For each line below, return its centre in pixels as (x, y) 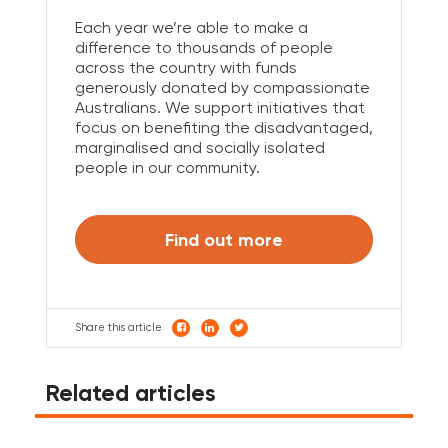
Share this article (118, 328)
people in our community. (167, 168)
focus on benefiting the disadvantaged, (223, 128)
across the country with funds (185, 68)
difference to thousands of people (203, 48)
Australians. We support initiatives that (219, 108)
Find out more (224, 239)
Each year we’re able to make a (191, 28)
